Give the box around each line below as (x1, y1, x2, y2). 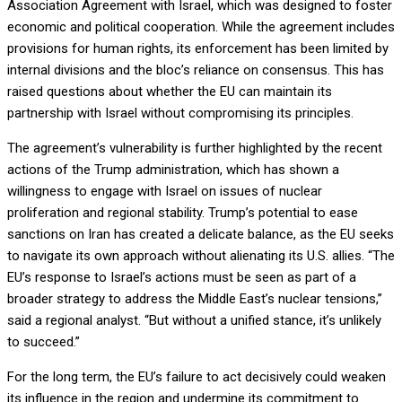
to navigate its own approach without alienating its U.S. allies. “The (7, 247, 395, 264)
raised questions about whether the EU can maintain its (7, 83, 332, 100)
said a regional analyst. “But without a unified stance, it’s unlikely (7, 311, 381, 328)
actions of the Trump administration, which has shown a (7, 161, 339, 178)
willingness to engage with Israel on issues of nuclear (7, 182, 322, 199)
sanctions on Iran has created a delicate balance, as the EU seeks (7, 225, 394, 242)
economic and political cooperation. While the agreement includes (7, 18, 395, 35)
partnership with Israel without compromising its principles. (7, 104, 354, 121)
